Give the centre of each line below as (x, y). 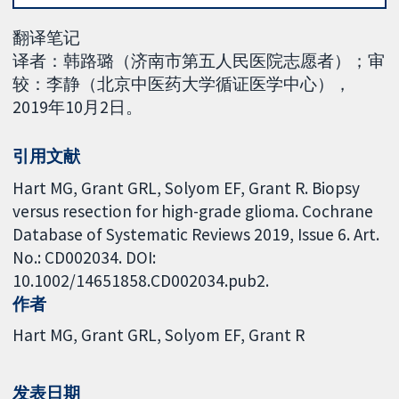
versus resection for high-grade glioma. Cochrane (193, 211)
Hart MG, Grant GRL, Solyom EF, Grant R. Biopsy (187, 187)
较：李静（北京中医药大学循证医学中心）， (182, 84)
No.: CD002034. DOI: (85, 257)
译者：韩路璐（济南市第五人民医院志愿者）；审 (199, 61)
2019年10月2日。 (78, 107)
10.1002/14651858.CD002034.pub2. (141, 280)
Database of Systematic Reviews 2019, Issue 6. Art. (196, 234)
